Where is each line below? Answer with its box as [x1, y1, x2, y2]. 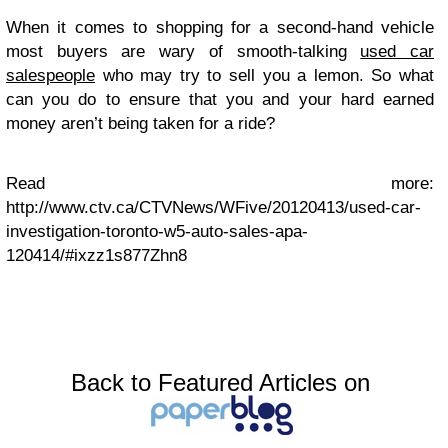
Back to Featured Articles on [70, 369, 370, 396]
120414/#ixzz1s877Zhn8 [6, 246, 187, 265]
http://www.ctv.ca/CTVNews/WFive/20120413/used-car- [6, 198, 421, 217]
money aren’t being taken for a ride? [6, 114, 275, 133]
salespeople [6, 66, 95, 85]
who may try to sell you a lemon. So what [95, 66, 434, 85]
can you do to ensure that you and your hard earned [6, 90, 434, 109]
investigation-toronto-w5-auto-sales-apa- [6, 222, 308, 241]
